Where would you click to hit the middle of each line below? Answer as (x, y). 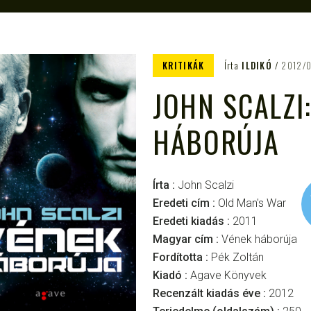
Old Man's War (252, 203)
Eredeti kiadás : (193, 221)
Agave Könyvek (228, 275)
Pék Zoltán (237, 257)
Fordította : (182, 257)
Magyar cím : (187, 239)
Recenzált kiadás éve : (211, 293)
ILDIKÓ (257, 65)
